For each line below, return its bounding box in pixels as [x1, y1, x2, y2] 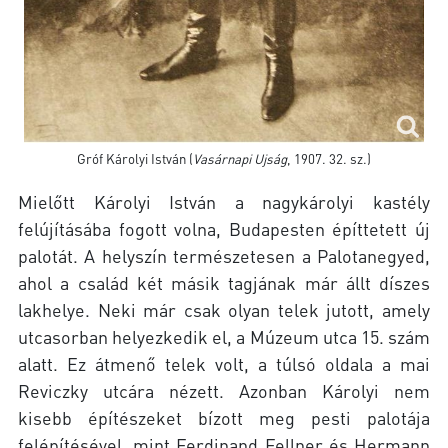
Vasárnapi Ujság [193, 149, 287, 167]
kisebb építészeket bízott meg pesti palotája [18, 405, 430, 429]
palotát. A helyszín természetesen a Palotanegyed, [18, 243, 430, 267]
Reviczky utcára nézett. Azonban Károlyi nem [18, 378, 430, 402]
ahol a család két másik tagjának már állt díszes [18, 270, 430, 294]
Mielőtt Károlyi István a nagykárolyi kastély [18, 189, 430, 213]
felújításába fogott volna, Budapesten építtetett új [18, 216, 430, 240]
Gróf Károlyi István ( [77, 149, 193, 167]
